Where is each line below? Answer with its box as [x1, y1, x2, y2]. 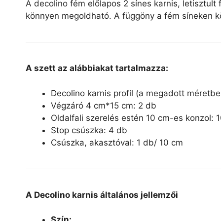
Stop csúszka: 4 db [51, 125, 127, 135]
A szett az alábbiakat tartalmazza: [26, 63, 168, 74]
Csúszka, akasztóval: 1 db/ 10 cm [51, 137, 183, 147]
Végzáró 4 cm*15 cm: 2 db [51, 100, 156, 110]
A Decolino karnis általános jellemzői [26, 189, 178, 200]
